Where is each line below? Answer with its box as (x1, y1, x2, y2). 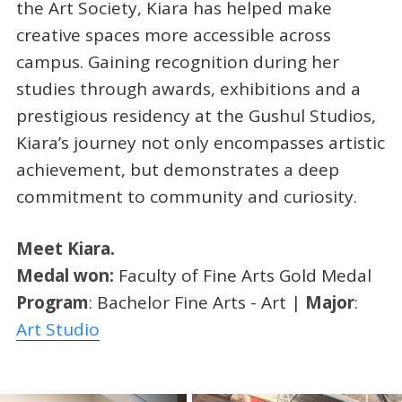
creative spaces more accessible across (15, 22, 331, 47)
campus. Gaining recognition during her (15, 49, 339, 74)
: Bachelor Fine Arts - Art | (88, 291, 305, 315)
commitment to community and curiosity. (15, 184, 357, 208)
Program (15, 291, 89, 315)
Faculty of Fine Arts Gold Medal (118, 264, 371, 288)
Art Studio (15, 318, 100, 342)
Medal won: (15, 264, 118, 288)
